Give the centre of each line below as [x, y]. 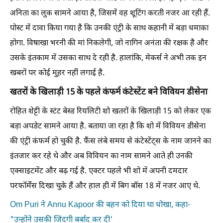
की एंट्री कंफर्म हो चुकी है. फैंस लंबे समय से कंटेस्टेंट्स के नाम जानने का [111, 141]
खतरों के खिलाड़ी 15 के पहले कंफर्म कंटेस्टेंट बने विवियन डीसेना [109, 92]
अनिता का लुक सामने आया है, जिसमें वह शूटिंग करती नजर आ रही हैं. [110, 13]
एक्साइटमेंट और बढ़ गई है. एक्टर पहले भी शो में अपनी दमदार [99, 171]
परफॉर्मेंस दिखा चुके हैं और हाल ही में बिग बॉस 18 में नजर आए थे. [105, 186]
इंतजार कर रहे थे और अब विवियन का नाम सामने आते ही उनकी [101, 156]
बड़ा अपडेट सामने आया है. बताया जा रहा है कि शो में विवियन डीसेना [108, 126]
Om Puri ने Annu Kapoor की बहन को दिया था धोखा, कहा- [100, 205]
